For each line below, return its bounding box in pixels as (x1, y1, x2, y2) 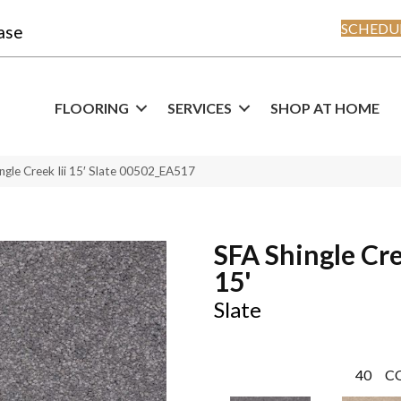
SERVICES (167, 99, 232, 117)
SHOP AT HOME (270, 99, 380, 117)
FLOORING (55, 99, 129, 117)
